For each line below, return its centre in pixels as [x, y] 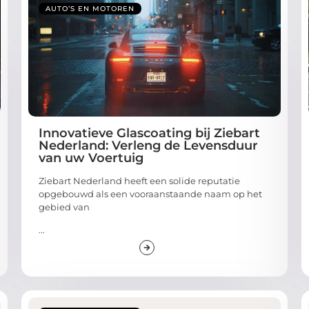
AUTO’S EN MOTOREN [90, 8]
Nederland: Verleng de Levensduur [148, 145]
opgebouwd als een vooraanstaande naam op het [150, 193]
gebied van [64, 207]
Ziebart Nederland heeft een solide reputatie [139, 180]
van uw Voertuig [91, 158]
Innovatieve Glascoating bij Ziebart [149, 133]
